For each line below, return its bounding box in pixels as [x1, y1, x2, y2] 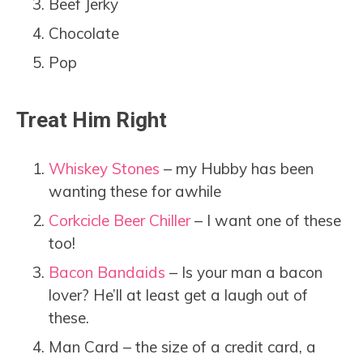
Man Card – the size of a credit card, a [49, 337, 316, 357]
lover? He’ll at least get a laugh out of [49, 285, 308, 305]
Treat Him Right [16, 108, 167, 133]
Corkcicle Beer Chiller [49, 211, 190, 231]
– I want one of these [190, 211, 341, 231]
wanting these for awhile [49, 181, 221, 202]
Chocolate [49, 23, 119, 44]
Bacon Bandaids [49, 263, 165, 283]
